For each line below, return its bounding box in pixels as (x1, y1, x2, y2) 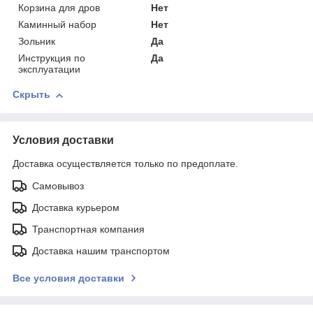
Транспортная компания (32, 224, 145, 235)
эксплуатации (18, 64, 80, 75)
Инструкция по (18, 52, 85, 64)
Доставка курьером (32, 202, 119, 214)
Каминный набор (18, 19, 96, 31)
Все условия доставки (13, 272, 124, 284)
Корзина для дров (18, 2, 100, 14)
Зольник (18, 36, 55, 48)
